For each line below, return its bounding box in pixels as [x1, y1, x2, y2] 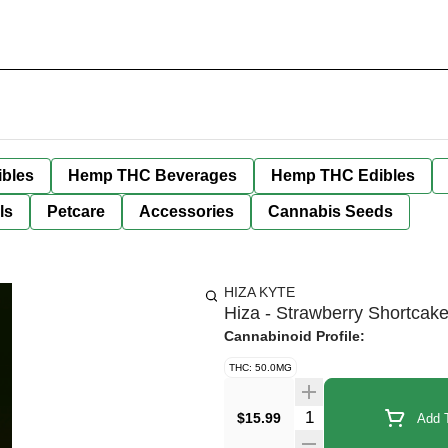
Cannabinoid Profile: [224, 328, 365, 344]
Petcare [47, 203, 105, 220]
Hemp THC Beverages [68, 167, 237, 184]
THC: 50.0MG [229, 362, 292, 373]
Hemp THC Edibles [271, 167, 415, 184]
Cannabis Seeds [268, 203, 393, 220]
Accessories [139, 203, 234, 220]
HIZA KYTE [224, 284, 295, 300]
